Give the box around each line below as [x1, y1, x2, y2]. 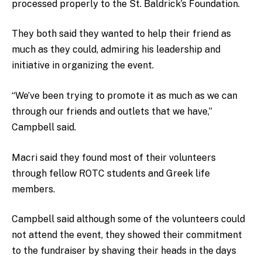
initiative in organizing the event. [12, 60, 154, 71]
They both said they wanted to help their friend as [12, 28, 231, 40]
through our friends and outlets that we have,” [12, 105, 212, 117]
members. [12, 183, 57, 195]
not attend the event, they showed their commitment [12, 229, 242, 241]
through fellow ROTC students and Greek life [12, 167, 210, 179]
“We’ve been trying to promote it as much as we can [12, 89, 237, 101]
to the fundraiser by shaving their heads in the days [12, 245, 236, 257]
